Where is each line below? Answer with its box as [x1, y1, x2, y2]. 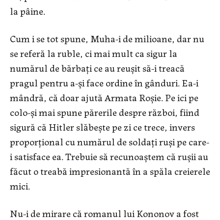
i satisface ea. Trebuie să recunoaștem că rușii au [10, 148, 208, 163]
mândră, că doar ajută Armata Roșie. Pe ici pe [10, 89, 198, 104]
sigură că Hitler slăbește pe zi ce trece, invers [10, 119, 195, 134]
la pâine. [10, 3, 45, 18]
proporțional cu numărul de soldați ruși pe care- [10, 134, 209, 148]
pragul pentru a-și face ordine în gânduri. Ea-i [10, 75, 198, 89]
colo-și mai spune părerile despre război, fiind [10, 104, 199, 119]
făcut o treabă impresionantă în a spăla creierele [10, 163, 210, 178]
